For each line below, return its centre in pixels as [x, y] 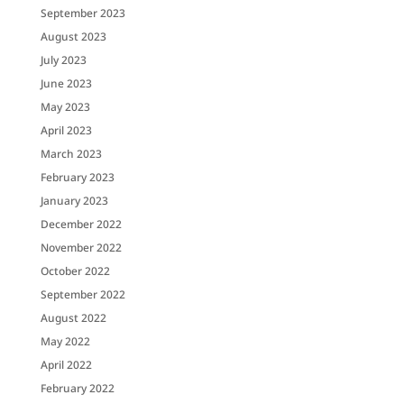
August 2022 [73, 317]
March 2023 [71, 153]
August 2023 [73, 36]
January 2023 [74, 200]
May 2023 [65, 106]
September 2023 [83, 13]
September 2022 [83, 294]
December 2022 [81, 224]
